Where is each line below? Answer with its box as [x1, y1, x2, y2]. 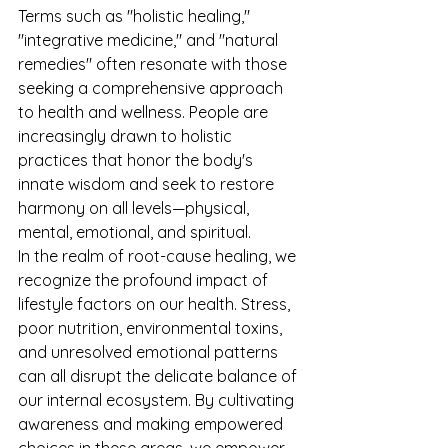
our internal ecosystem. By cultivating [18, 390, 298, 410]
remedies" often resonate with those [18, 54, 291, 74]
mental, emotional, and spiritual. [18, 222, 251, 242]
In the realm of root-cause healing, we [18, 246, 300, 266]
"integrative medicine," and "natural [18, 30, 282, 50]
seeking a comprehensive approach [18, 78, 287, 98]
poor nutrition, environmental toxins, [18, 318, 286, 338]
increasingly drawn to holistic [18, 126, 236, 146]
